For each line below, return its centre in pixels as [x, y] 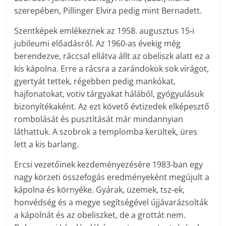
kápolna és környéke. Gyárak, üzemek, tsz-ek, [100, 190]
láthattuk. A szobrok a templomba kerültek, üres [106, 132]
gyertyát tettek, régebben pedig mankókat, [95, 81]
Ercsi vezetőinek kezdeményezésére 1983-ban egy [109, 165]
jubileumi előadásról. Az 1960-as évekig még [98, 44]
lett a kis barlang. [47, 145]
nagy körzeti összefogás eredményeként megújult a [112, 177]
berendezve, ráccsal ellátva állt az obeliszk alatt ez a [112, 56]
